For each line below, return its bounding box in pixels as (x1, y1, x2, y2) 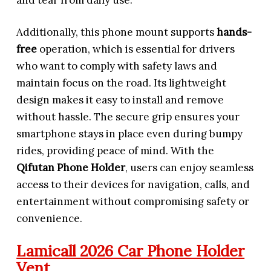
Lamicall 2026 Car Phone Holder (16, 240, 245, 261)
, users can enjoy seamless (125, 161, 254, 175)
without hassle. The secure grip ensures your (16, 110, 240, 124)
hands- (217, 25, 252, 39)
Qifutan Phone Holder (16, 161, 126, 175)
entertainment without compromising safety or (16, 195, 250, 209)
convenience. (16, 212, 83, 226)
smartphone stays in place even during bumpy (16, 127, 243, 141)
